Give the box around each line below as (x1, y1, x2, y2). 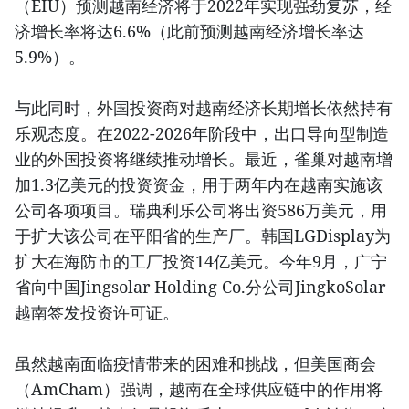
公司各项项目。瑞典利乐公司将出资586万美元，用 (15, 198, 387, 221)
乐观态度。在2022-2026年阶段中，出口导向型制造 (15, 121, 389, 144)
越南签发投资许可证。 (15, 300, 179, 323)
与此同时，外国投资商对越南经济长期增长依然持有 (15, 96, 393, 119)
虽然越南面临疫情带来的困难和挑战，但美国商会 (15, 351, 376, 374)
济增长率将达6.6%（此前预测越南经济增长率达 (15, 19, 364, 42)
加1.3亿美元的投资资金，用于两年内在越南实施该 (15, 173, 383, 195)
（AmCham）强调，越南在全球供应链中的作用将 (15, 377, 383, 400)
